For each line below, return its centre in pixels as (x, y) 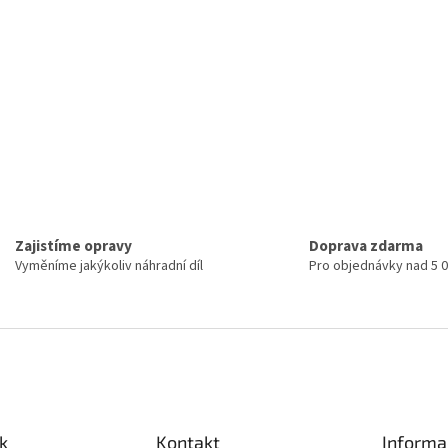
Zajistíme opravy (73, 245)
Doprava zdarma (366, 245)
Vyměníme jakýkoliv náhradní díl (108, 265)
